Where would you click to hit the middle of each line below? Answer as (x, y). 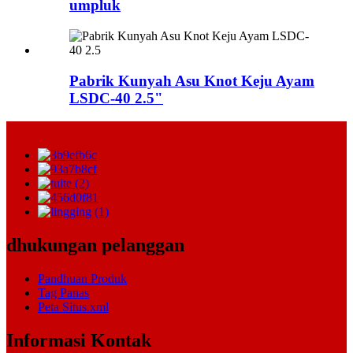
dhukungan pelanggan (95, 245)
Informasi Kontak (79, 341)
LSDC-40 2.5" (116, 98)
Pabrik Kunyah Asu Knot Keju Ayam (192, 80)
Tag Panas (63, 293)
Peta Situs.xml (73, 307)
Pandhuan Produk (82, 279)
